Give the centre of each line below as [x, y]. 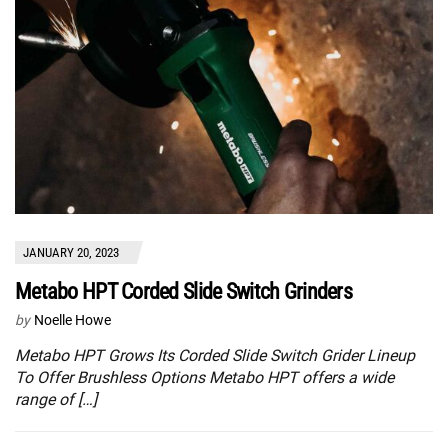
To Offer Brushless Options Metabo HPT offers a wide [204, 378]
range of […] [56, 400]
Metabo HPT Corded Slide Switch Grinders [183, 292]
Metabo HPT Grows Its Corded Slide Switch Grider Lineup [215, 356]
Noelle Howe [72, 320]
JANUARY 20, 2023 [71, 253]
